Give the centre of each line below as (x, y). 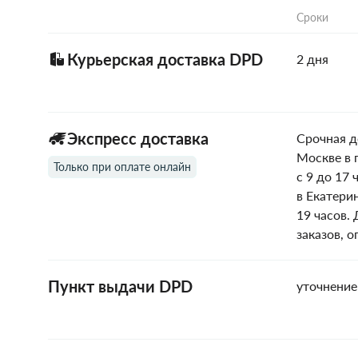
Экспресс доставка (138, 139)
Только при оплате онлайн (122, 167)
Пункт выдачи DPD (120, 286)
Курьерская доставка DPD (165, 60)
